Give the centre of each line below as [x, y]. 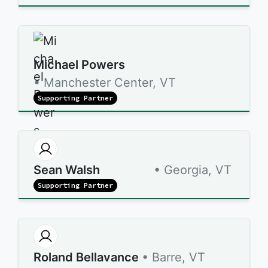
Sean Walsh [67, 170]
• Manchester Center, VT [105, 83]
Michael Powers [79, 65]
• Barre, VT [173, 257]
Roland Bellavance [86, 257]
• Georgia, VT [193, 170]
